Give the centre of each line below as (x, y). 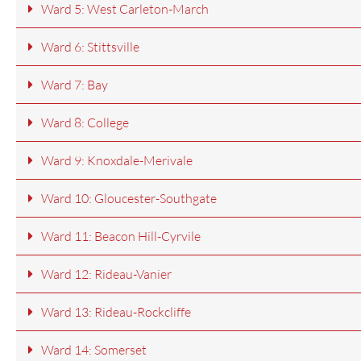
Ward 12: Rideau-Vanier (106, 274)
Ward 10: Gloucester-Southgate (129, 199)
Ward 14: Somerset (94, 350)
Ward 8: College (85, 123)
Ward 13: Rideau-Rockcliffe (116, 312)
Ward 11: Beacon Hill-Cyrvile (121, 237)
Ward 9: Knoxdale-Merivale (117, 161)
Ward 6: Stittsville (90, 47)
